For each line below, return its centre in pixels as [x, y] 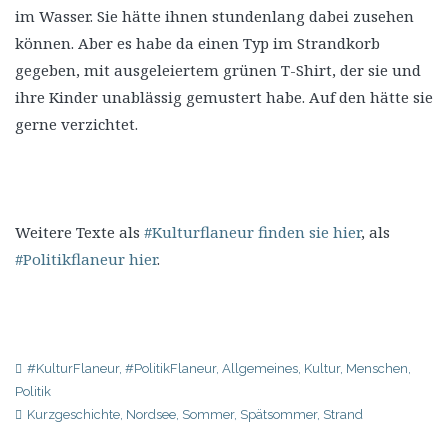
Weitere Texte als [79, 231]
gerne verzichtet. [76, 123]
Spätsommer [278, 414]
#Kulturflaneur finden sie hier [252, 231]
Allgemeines [260, 368]
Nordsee [151, 414]
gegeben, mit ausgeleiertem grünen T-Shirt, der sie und [218, 69]
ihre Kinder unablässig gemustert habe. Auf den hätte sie [224, 96]
